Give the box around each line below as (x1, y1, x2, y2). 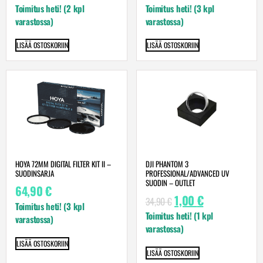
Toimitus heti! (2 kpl (15, 2, 85, 15)
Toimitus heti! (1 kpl (145, 209, 214, 222)
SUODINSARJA (15, 167, 54, 180)
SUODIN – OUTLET (145, 177, 195, 189)
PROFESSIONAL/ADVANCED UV (145, 167, 230, 180)
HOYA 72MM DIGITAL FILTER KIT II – (15, 158, 111, 170)
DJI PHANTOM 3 (145, 158, 188, 170)
